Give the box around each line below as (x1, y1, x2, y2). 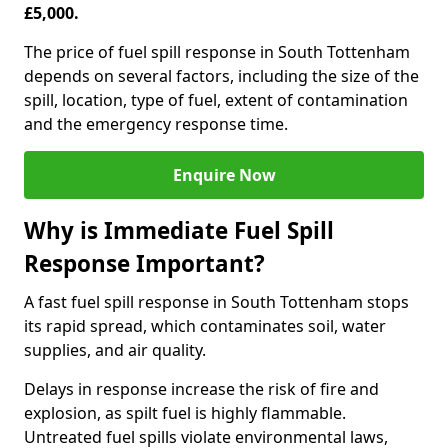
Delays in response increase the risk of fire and (24, 378, 379, 400)
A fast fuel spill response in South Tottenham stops (24, 291, 409, 313)
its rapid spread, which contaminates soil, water (24, 315, 386, 337)
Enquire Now (172, 164, 276, 186)
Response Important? (24, 248, 265, 279)
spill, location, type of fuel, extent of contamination (24, 89, 408, 111)
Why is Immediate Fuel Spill (24, 215, 334, 246)
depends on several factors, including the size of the (24, 65, 419, 87)
